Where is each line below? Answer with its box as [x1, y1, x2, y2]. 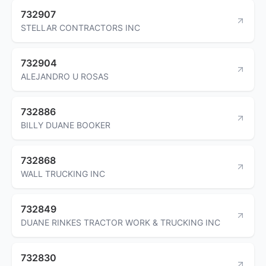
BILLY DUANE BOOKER [21, 119, 110, 130]
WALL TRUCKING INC [21, 168, 105, 179]
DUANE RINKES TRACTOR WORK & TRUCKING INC [21, 217, 220, 227]
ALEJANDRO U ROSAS [21, 71, 109, 81]
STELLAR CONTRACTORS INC [21, 22, 140, 33]
